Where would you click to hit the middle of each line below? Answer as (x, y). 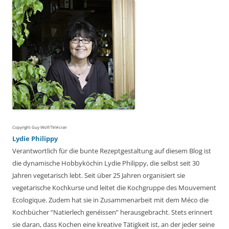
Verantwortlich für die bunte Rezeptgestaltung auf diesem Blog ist (112, 151)
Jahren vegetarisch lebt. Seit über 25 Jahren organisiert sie (99, 176)
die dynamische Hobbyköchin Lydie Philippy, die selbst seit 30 (106, 163)
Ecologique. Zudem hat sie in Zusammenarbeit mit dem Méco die (110, 200)
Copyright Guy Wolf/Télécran (40, 127)
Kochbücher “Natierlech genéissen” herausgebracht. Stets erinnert (112, 212)
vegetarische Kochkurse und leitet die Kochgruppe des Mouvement (114, 188)
